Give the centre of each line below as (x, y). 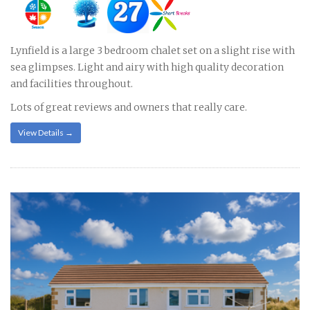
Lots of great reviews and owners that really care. (129, 107)
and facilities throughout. (72, 83)
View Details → (46, 132)
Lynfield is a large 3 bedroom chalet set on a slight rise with (153, 50)
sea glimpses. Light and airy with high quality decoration (147, 67)
